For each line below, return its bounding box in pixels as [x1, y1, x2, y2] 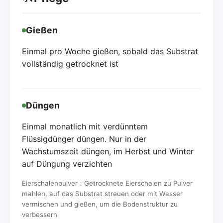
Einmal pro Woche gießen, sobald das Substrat [22, 46, 198, 57]
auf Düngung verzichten [22, 159, 112, 169]
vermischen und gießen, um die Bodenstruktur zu [22, 200, 178, 209]
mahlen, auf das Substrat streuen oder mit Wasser [22, 190, 183, 198]
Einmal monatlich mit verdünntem [22, 121, 148, 132]
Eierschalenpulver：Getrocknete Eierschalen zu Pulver [22, 179, 193, 188]
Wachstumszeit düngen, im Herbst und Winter [22, 146, 194, 157]
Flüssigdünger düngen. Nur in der [22, 134, 146, 144]
